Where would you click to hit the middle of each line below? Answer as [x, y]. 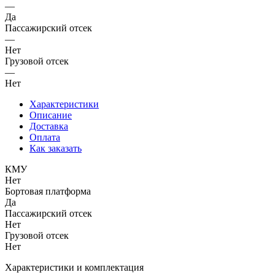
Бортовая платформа [48, 191]
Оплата [45, 137]
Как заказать [56, 148]
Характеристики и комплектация [76, 267]
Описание [51, 115]
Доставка [49, 126]
